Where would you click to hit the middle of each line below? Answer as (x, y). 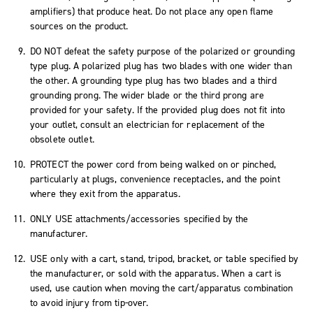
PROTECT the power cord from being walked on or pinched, (153, 164)
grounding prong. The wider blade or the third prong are (147, 95)
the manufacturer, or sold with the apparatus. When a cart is (156, 273)
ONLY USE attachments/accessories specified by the (139, 219)
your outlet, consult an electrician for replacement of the (148, 124)
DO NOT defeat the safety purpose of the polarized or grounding (162, 51)
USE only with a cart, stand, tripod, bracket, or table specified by (165, 259)
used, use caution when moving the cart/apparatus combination (162, 288)
